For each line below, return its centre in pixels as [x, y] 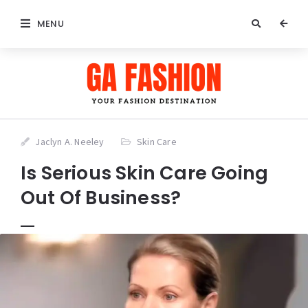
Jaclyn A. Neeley [70, 141]
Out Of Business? [101, 197]
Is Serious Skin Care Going [145, 173]
